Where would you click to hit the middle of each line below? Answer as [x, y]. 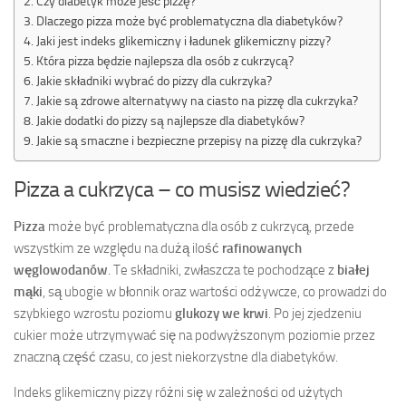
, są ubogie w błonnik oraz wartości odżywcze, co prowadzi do [215, 291]
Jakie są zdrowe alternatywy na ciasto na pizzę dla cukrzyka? [197, 100]
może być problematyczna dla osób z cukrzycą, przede [200, 226]
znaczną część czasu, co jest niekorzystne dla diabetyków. [176, 357]
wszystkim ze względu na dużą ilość [118, 248]
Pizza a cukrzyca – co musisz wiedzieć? [182, 188]
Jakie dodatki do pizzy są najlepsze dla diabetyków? [170, 120]
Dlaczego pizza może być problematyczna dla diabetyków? [189, 20]
